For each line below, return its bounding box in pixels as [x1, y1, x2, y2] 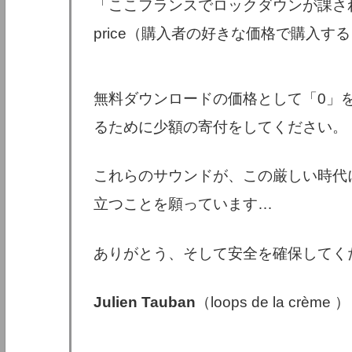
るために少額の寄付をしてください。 [93, 118, 348, 135]
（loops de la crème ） [196, 294, 350, 311]
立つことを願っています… [93, 196, 273, 213]
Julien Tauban [93, 294, 196, 311]
